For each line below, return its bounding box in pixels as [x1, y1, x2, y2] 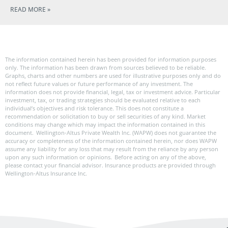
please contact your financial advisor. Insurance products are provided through [5, 161, 216, 169]
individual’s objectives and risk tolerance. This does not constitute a [5, 104, 184, 112]
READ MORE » [10, 5, 50, 14]
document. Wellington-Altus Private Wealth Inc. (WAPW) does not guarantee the [5, 129, 216, 137]
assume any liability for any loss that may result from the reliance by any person [5, 145, 218, 153]
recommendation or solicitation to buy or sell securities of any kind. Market [5, 112, 206, 121]
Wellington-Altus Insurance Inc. [5, 169, 87, 178]
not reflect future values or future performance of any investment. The [5, 80, 193, 88]
